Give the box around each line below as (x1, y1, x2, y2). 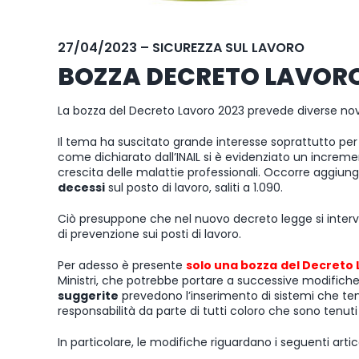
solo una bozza (186, 256, 277, 273)
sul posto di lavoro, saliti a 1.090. (105, 179, 283, 196)
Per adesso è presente (58, 256, 186, 273)
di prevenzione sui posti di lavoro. (58, 225, 241, 242)
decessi (58, 179, 105, 196)
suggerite (58, 287, 119, 304)
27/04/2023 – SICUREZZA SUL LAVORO (58, 38, 305, 57)
